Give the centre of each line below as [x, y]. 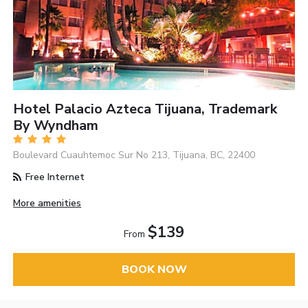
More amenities [47, 203]
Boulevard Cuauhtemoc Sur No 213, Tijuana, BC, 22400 [134, 155]
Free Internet [54, 177]
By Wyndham [56, 125]
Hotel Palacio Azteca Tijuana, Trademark [145, 109]
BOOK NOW [154, 270]
